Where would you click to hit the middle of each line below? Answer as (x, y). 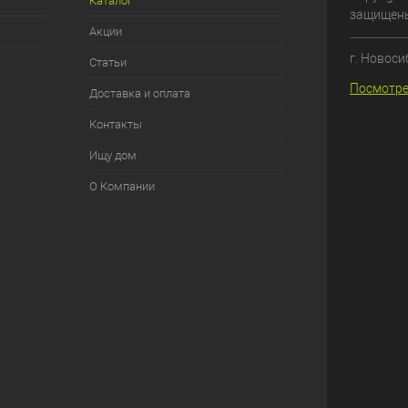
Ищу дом (112, 155)
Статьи (107, 62)
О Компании (122, 186)
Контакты (115, 124)
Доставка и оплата (139, 93)
